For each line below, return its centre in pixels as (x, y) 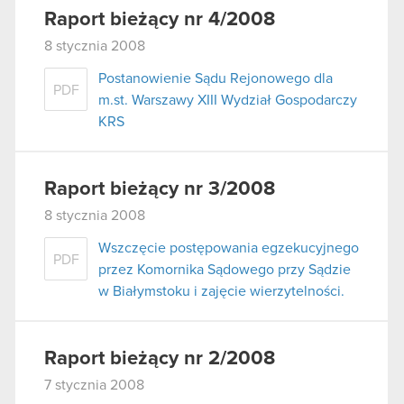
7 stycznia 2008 (94, 385)
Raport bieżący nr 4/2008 (160, 20)
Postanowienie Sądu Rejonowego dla (216, 79)
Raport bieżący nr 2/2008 (160, 358)
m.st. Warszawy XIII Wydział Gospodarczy (228, 101)
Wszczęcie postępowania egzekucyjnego (229, 248)
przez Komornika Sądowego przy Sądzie (225, 269)
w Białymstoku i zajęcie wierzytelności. (221, 291)
